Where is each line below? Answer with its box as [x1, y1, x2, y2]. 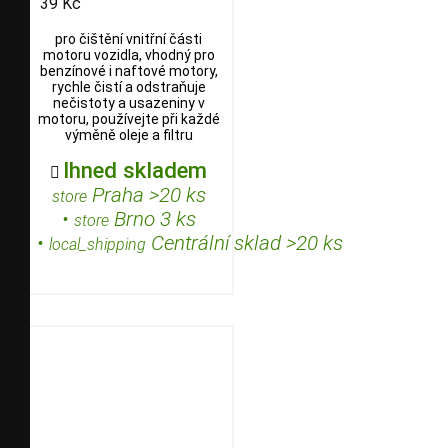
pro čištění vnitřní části [55, 30, 202, 47]
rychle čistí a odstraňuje [51, 78, 206, 95]
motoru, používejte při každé [37, 110, 220, 127]
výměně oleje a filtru [64, 126, 193, 143]
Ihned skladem [63, 156, 207, 183]
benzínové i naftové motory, [39, 62, 218, 79]
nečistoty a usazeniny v [52, 94, 205, 111]
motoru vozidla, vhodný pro [42, 46, 215, 63]
